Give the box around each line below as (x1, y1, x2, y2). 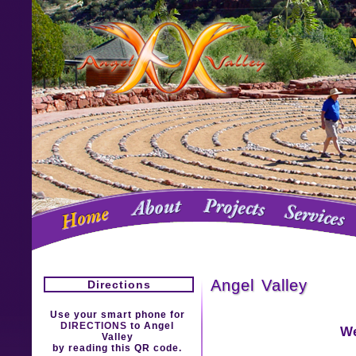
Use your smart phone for (49, 308, 185, 320)
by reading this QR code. (52, 342, 182, 354)
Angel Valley (211, 277, 308, 294)
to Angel (130, 319, 174, 331)
